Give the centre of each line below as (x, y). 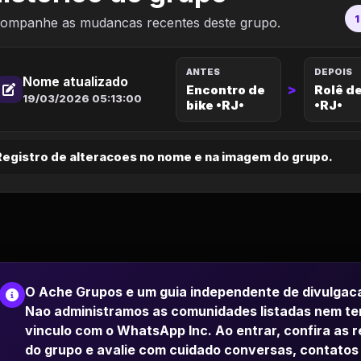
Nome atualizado (75, 81)
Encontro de (226, 90)
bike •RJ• (215, 105)
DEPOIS (333, 72)
